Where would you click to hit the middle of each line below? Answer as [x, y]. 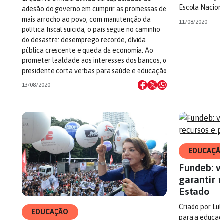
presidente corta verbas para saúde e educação [94, 71]
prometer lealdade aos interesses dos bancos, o [94, 60]
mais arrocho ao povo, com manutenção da [86, 19]
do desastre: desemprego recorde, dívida [84, 40]
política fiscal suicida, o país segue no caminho [91, 29]
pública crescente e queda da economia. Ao [87, 50]
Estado [194, 191]
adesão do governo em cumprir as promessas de [94, 9]
